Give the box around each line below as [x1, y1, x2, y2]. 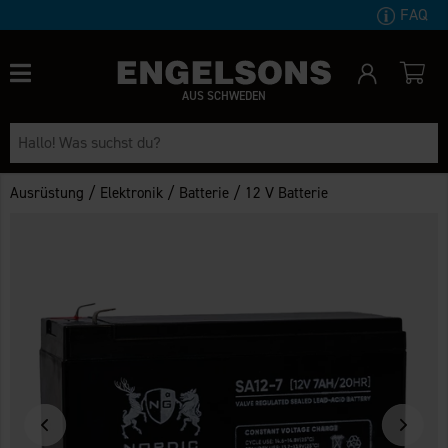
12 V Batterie [245, 182, 329, 203]
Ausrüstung [10, 182, 85, 203]
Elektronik [100, 182, 164, 203]
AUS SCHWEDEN [181, 87, 266, 104]
